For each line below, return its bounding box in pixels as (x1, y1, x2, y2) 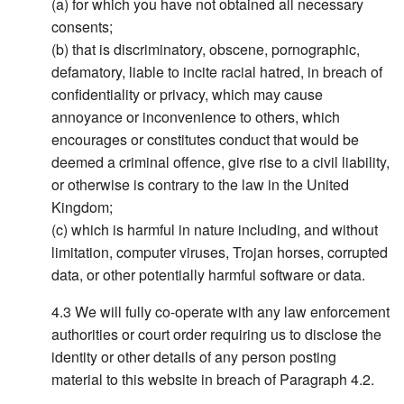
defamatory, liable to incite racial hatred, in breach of (51, 61, 383, 83)
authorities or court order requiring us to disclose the (51, 324, 382, 345)
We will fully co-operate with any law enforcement (75, 301, 390, 323)
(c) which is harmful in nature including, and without (51, 219, 379, 241)
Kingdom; (51, 197, 114, 218)
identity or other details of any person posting (51, 346, 337, 368)
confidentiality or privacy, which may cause (51, 84, 324, 106)
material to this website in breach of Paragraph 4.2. (51, 369, 375, 390)
